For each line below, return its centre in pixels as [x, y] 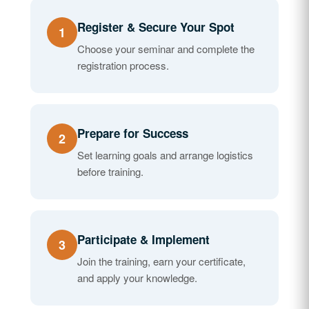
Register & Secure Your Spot [156, 27]
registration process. [123, 65]
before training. [110, 171]
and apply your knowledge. [137, 278]
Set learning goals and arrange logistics [165, 155]
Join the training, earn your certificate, [161, 261]
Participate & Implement [143, 239]
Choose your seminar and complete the [166, 49]
